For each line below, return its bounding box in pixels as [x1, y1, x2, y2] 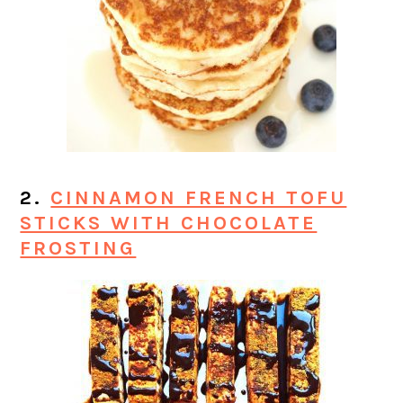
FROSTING [20, 237, 137, 261]
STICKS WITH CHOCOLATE [20, 211, 318, 236]
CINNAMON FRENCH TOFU [50, 186, 347, 210]
